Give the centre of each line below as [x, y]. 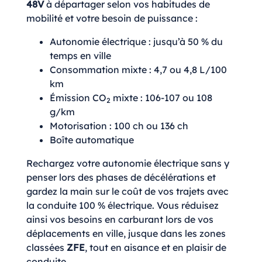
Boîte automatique [92, 139]
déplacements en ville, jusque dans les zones [126, 233]
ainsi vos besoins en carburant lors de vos [120, 219]
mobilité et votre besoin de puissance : [112, 18]
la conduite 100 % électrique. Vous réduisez [123, 205]
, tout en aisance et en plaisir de [156, 247]
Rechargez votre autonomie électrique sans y [128, 163]
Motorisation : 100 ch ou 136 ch [119, 125]
